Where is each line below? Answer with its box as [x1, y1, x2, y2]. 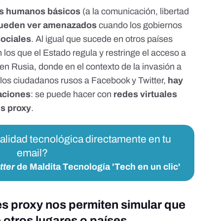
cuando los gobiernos [99, 20, 183, 31]
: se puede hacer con [31, 89, 114, 100]
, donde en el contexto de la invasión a [34, 62, 182, 72]
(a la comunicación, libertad [80, 6, 189, 17]
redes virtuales [113, 89, 178, 100]
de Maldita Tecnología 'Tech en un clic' [14, 162, 181, 172]
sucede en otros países [83, 34, 173, 44]
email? [17, 147, 48, 159]
